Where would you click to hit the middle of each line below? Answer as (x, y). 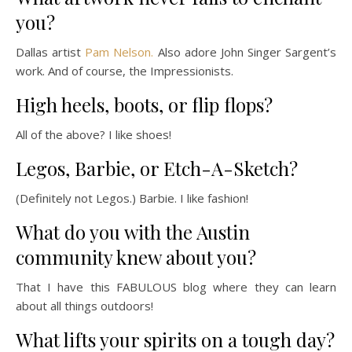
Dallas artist (51, 52)
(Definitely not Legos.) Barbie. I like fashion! (132, 198)
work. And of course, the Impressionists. (125, 71)
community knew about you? (136, 257)
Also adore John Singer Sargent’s (245, 52)
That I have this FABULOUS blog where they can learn (176, 287)
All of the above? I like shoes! (93, 134)
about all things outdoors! (84, 306)
